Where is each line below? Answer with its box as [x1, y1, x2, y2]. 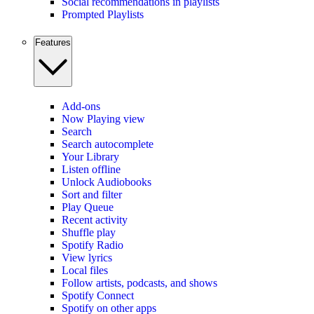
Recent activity [62, 214, 128, 226]
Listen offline [62, 163, 121, 176]
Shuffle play [62, 226, 116, 239]
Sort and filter [62, 189, 122, 201]
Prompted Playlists [62, 8, 144, 20]
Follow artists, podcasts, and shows [62, 277, 217, 289]
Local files [62, 264, 108, 277]
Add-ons [62, 100, 100, 113]
